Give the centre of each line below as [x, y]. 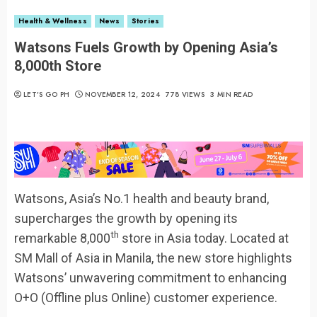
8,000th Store [58, 66]
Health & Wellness [53, 21]
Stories [145, 21]
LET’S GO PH [47, 95]
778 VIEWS [186, 95]
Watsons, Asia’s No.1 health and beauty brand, [142, 198]
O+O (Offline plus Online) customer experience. [146, 297]
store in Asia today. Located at [204, 238]
